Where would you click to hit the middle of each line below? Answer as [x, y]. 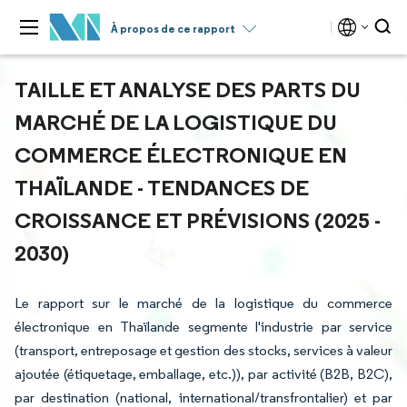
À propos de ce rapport [173, 29]
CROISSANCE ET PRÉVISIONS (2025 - [198, 220]
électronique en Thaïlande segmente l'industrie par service [203, 327]
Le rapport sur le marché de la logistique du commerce [203, 303]
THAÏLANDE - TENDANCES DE [162, 187]
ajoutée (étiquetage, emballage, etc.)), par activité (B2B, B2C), [203, 374]
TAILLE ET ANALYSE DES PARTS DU [188, 89]
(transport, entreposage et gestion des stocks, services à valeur [203, 350]
